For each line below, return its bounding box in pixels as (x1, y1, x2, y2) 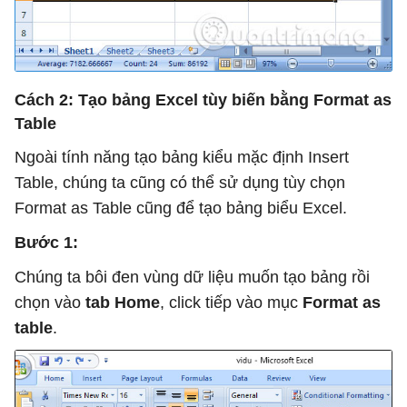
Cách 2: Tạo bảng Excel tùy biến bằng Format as (15, 91, 392, 110)
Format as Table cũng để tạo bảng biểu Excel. (15, 199, 347, 218)
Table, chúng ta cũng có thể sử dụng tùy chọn (15, 174, 345, 193)
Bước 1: (15, 233, 78, 253)
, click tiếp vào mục (160, 293, 303, 313)
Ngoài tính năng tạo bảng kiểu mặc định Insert (15, 148, 349, 167)
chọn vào (15, 293, 85, 313)
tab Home (85, 293, 160, 313)
